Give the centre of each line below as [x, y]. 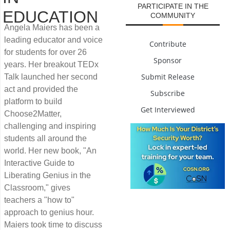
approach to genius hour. [49, 212]
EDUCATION [50, 17]
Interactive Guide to [39, 163]
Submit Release [168, 76]
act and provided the [41, 89]
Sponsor [168, 60]
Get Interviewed [168, 109]
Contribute [168, 44]
